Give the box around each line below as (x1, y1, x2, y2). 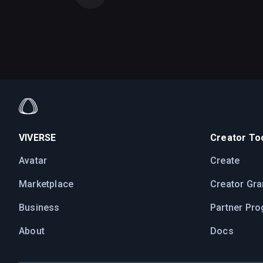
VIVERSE (19, 132, 56, 143)
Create (210, 155, 240, 166)
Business (19, 202, 60, 213)
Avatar (19, 155, 48, 166)
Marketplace (19, 178, 74, 190)
